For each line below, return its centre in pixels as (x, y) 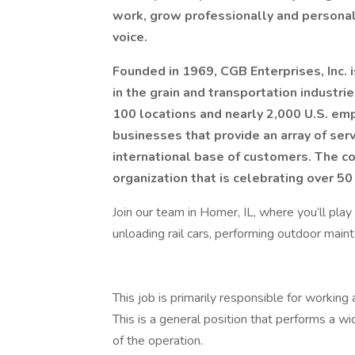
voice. (130, 37)
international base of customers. (214, 157)
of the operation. (158, 341)
